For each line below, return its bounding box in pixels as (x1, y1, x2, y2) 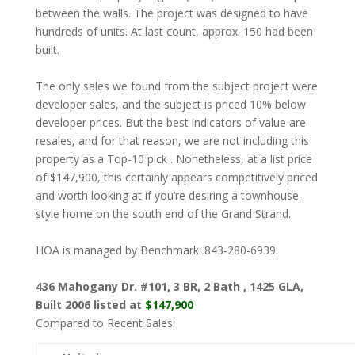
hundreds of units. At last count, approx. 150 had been (35, 24, 313, 39)
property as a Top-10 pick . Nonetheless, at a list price (35, 151, 312, 166)
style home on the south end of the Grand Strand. (35, 206, 291, 221)
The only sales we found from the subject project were (35, 78, 318, 94)
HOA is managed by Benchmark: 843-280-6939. (35, 242, 278, 258)
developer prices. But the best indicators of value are (35, 115, 306, 130)
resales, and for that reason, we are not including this (35, 133, 309, 148)
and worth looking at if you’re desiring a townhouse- (35, 188, 303, 203)
